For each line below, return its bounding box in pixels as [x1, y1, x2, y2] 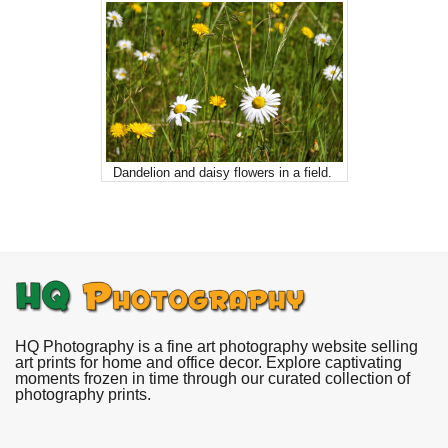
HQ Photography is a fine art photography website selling [15, 337, 418, 355]
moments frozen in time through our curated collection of [15, 369, 410, 387]
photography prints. [15, 385, 151, 403]
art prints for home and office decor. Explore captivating [15, 353, 402, 371]
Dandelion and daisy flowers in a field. [113, 165, 332, 180]
